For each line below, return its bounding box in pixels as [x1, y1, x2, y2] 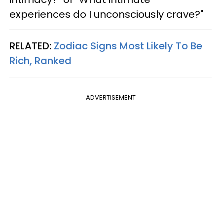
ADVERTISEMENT [85, 92, 136, 102]
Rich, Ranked [9, 53, 72, 68]
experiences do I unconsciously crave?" [9, 7, 203, 21]
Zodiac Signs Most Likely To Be [54, 38, 202, 53]
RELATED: [9, 38, 54, 53]
